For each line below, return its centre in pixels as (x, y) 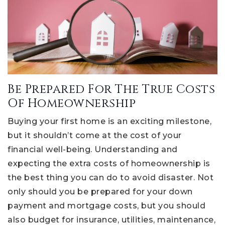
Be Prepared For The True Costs (111, 89)
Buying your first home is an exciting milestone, (109, 121)
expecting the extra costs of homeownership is (109, 163)
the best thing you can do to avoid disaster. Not (110, 177)
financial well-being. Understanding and (93, 149)
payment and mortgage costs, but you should (106, 205)
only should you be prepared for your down (100, 191)
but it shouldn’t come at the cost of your (95, 135)
